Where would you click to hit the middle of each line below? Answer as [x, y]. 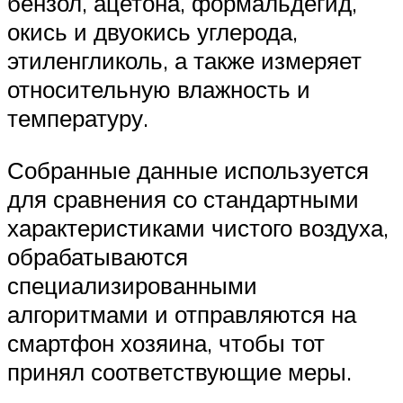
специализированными [132, 286]
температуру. [78, 118]
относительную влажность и [159, 90]
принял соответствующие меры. [179, 372]
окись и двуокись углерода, [152, 32]
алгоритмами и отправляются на [182, 314]
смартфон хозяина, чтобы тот [166, 343]
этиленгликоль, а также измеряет [184, 61]
